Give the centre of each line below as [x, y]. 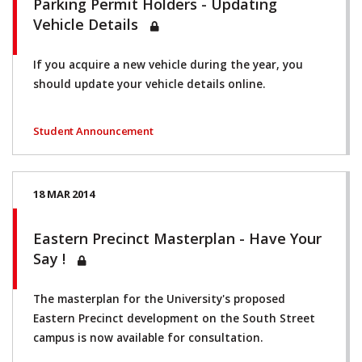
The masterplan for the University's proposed [159, 299]
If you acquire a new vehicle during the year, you [168, 64]
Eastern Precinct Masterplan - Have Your [177, 238]
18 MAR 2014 [64, 194]
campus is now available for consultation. [148, 337]
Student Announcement [93, 130]
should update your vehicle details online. [149, 84]
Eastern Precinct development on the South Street [174, 318]
